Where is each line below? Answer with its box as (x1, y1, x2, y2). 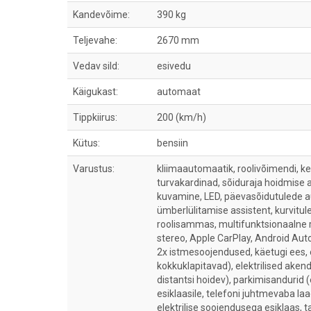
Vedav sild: (73, 60, 119, 72)
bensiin (157, 137, 188, 149)
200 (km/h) (157, 112, 206, 123)
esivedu (157, 60, 191, 72)
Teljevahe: (73, 35, 117, 46)
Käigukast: (73, 86, 118, 97)
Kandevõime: (73, 9, 130, 20)
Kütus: (73, 137, 100, 149)
